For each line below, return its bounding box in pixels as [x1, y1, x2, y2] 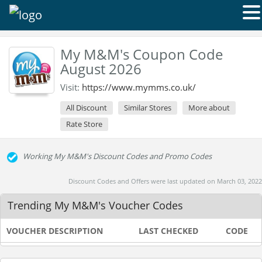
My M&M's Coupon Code [60, 44, 223, 64]
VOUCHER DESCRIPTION [6, 225, 103, 236]
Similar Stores [124, 102, 171, 113]
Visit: [60, 81, 82, 93]
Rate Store [66, 119, 102, 129]
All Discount [66, 102, 107, 113]
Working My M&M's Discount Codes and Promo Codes [23, 151, 212, 161]
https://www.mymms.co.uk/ [82, 81, 196, 93]
